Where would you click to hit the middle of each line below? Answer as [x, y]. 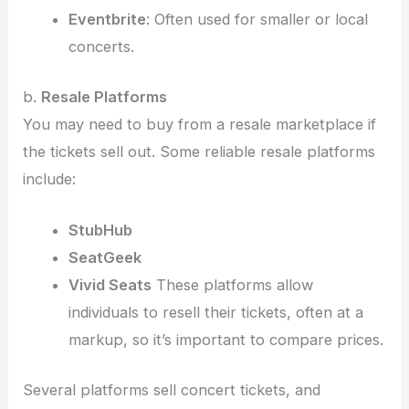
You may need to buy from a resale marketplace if [200, 124]
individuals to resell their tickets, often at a [215, 313]
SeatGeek [105, 258]
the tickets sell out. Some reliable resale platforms [199, 151]
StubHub [100, 231]
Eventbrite [107, 20]
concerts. [101, 47]
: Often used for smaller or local [257, 20]
